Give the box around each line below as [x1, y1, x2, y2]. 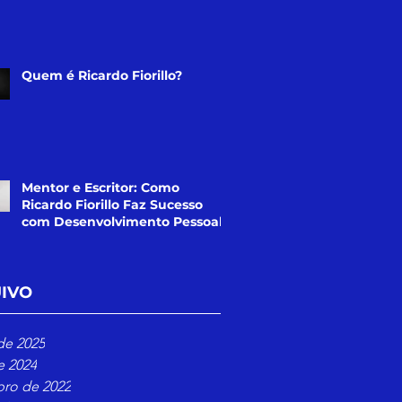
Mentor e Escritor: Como [22, 179, 179, 196]
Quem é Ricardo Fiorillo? [22, 67, 182, 83]
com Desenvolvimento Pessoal [22, 214, 223, 230]
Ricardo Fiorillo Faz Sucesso [22, 197, 203, 213]
